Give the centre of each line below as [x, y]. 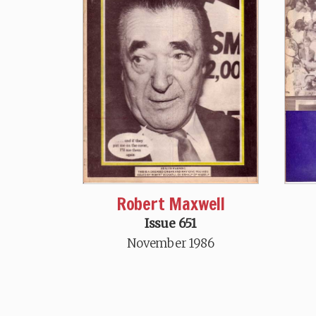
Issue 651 [171, 223]
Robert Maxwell [171, 203]
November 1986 [171, 243]
